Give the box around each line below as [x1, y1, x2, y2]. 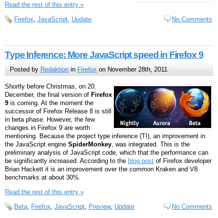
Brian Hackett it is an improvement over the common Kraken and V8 [5, 165, 198, 173]
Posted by [10, 66, 41, 73]
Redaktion [40, 66, 69, 73]
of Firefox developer [154, 157, 212, 165]
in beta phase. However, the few [5, 116, 95, 124]
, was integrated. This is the [111, 141, 190, 148]
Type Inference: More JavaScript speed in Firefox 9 [5, 50, 203, 60]
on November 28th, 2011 [97, 66, 168, 73]
